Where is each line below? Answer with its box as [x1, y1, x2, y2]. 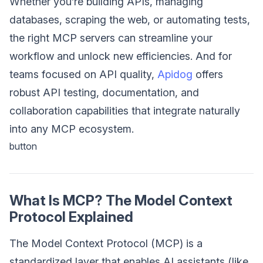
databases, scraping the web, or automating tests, [9, 13, 250, 26]
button [9, 140, 37, 152]
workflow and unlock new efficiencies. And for [9, 49, 232, 62]
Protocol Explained [9, 208, 133, 225]
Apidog [157, 68, 193, 80]
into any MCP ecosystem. [9, 122, 134, 135]
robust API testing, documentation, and [9, 86, 199, 99]
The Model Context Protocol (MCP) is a [9, 237, 203, 249]
